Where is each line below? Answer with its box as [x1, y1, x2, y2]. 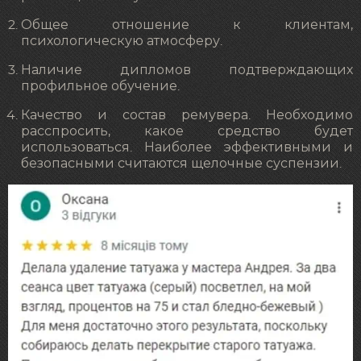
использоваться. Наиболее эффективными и [21, 141, 353, 155]
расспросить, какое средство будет [21, 125, 353, 139]
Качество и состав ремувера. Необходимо [21, 109, 353, 122]
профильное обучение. [21, 80, 180, 93]
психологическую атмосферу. [21, 35, 222, 48]
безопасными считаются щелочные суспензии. [21, 157, 342, 171]
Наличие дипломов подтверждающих [21, 64, 353, 77]
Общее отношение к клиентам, [21, 19, 353, 32]
